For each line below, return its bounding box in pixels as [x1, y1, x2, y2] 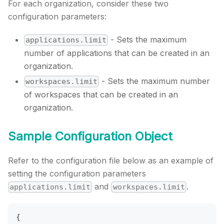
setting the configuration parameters [8, 168, 146, 179]
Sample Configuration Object [8, 129, 172, 144]
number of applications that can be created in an [24, 47, 209, 58]
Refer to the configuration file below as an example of [8, 155, 213, 166]
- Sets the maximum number [99, 75, 210, 86]
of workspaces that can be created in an [24, 89, 178, 100]
